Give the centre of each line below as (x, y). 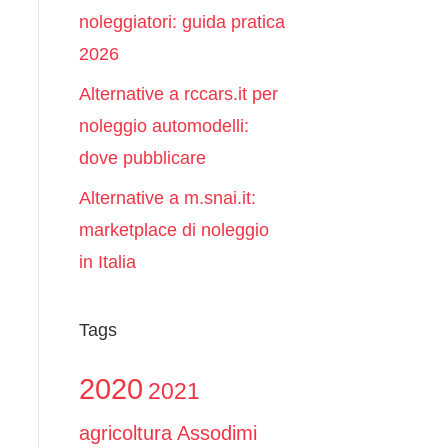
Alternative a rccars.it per (178, 94)
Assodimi (216, 433)
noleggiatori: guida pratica (181, 22)
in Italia (107, 262)
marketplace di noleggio (173, 230)
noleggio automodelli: (163, 126)
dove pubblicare (142, 158)
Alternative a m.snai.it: (167, 198)
